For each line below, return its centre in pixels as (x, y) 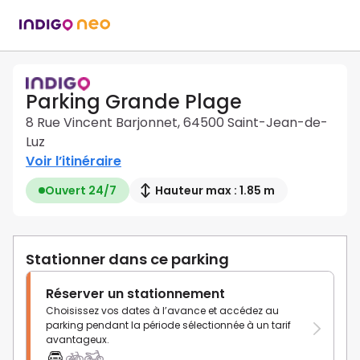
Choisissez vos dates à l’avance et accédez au (162, 311)
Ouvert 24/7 (81, 191)
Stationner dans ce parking (127, 260)
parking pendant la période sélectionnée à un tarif (168, 325)
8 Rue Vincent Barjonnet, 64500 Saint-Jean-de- (177, 123)
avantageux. (78, 340)
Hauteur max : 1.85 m (215, 191)
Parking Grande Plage (134, 102)
